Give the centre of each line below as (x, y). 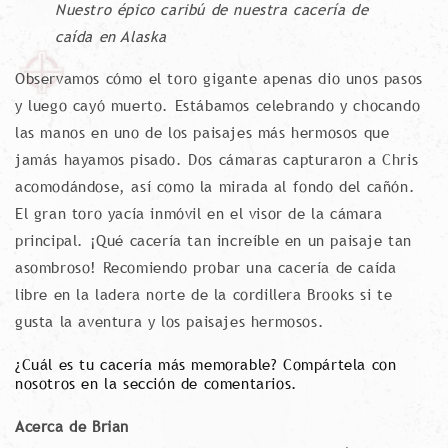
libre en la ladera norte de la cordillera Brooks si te (204, 294)
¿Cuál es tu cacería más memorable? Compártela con (206, 364)
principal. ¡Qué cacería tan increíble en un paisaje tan (214, 240)
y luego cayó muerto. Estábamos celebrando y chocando (218, 105)
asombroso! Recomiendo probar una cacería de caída (206, 267)
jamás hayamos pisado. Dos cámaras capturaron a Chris (217, 159)
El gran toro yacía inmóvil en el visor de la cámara (199, 213)
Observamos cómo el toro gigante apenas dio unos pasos (219, 78)
